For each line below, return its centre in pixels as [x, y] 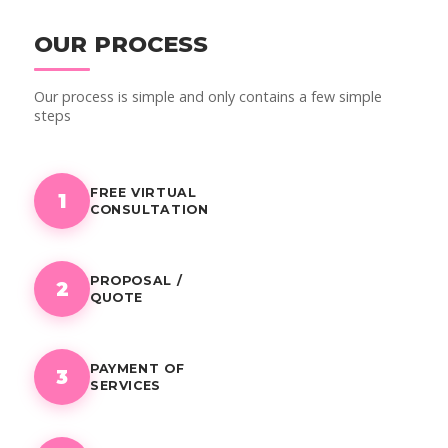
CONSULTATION [149, 209]
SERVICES [125, 385]
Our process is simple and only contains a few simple [208, 96]
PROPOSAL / [136, 280]
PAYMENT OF [137, 368]
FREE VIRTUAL [143, 192]
